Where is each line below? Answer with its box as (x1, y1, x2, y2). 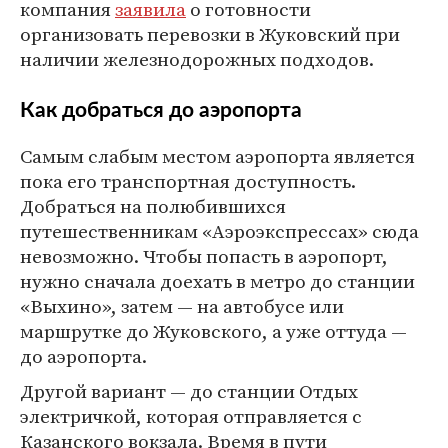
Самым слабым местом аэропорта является (20, 143, 415, 169)
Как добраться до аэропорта (20, 100, 302, 121)
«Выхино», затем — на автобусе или (20, 293, 344, 319)
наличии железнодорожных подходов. (20, 46, 374, 72)
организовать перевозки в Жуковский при (20, 21, 400, 47)
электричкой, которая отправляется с (20, 403, 362, 429)
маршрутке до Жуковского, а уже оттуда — (20, 318, 407, 344)
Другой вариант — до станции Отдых (20, 378, 358, 404)
